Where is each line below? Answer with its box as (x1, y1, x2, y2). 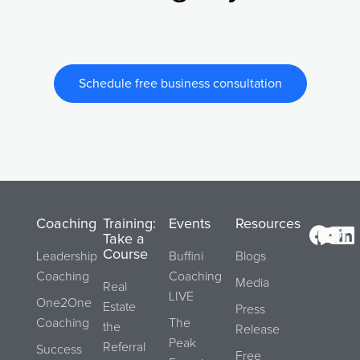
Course (102, 247, 148, 262)
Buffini (169, 249, 204, 263)
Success (36, 342, 82, 356)
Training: (102, 216, 156, 231)
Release (235, 322, 280, 336)
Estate (102, 300, 136, 313)
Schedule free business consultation (78, 76, 282, 90)
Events (169, 216, 211, 231)
